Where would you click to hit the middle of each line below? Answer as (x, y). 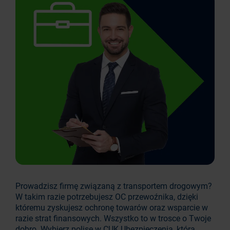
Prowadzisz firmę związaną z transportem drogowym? (114, 186)
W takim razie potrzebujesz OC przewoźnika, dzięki (107, 197)
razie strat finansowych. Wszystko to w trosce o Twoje (113, 218)
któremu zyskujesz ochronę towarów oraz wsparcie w (112, 207)
